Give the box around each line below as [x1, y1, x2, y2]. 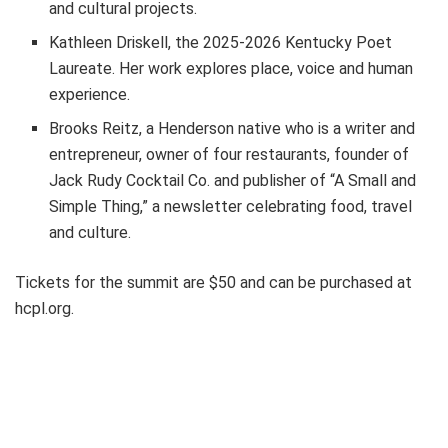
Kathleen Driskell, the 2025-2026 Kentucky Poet [49, 33, 393, 53]
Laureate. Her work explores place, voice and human [49, 59, 414, 79]
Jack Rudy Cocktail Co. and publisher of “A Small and [49, 171, 417, 191]
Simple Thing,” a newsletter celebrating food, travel [49, 197, 413, 217]
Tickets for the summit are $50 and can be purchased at [15, 273, 412, 293]
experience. [49, 85, 131, 105]
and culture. [49, 223, 132, 243]
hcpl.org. [15, 299, 82, 319]
